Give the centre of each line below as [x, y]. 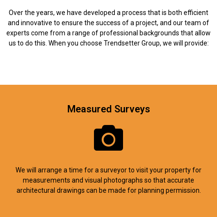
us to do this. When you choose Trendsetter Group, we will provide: [108, 43]
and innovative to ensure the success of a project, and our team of [108, 23]
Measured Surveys [108, 109]
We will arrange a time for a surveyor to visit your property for [108, 170]
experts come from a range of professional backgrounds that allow [108, 33]
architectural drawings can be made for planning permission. [108, 191]
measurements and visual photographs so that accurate [108, 180]
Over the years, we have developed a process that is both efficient [108, 12]
